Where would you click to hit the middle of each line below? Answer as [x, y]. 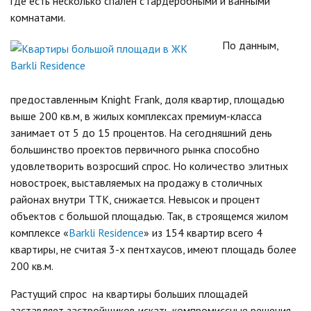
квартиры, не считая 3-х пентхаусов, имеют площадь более [153, 249]
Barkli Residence [106, 232]
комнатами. [38, 17]
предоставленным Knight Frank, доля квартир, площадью [148, 99]
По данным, [250, 45]
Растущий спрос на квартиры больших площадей [129, 293]
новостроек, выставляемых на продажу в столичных [136, 182]
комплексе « [40, 232]
